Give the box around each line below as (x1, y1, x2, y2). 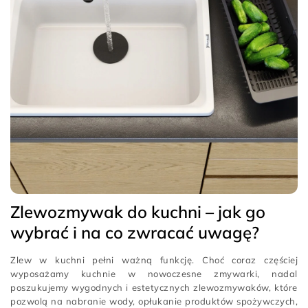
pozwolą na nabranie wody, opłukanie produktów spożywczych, (10, 296, 298, 307)
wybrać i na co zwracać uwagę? (10, 222, 259, 243)
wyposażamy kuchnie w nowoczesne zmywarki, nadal (10, 268, 298, 279)
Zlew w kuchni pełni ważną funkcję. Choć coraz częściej (10, 254, 298, 265)
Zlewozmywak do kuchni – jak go (10, 201, 265, 222)
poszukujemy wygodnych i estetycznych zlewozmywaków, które (10, 282, 298, 293)
